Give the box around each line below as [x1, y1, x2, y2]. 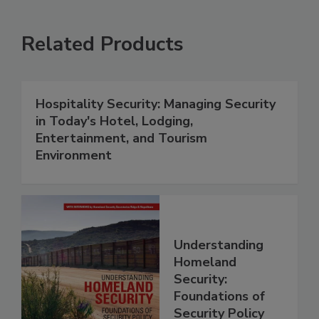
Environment [36, 146, 112, 164]
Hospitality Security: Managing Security [36, 95, 276, 113]
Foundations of [174, 287, 265, 305]
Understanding [174, 236, 263, 253]
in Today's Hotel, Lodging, [36, 112, 193, 130]
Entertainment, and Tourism [36, 129, 207, 147]
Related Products [21, 30, 184, 58]
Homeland [174, 253, 236, 271]
